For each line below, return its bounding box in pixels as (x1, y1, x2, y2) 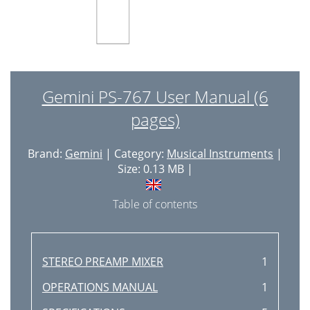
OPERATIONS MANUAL (42, 280, 158, 295)
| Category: (102, 146, 167, 161)
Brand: (28, 146, 65, 161)
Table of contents (113, 197, 197, 212)
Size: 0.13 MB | (117, 161, 193, 176)
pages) (130, 108, 180, 131)
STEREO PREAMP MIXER (42, 254, 163, 269)
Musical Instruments (167, 146, 273, 161)
